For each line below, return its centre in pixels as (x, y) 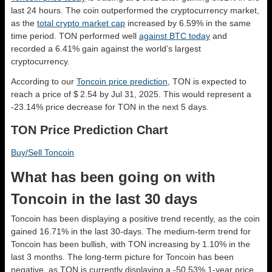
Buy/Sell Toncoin (42, 152)
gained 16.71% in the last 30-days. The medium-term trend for (131, 231)
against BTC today (175, 36)
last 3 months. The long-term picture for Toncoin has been (122, 257)
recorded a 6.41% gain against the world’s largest (106, 48)
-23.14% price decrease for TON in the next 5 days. (110, 107)
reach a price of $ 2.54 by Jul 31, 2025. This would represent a (131, 94)
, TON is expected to (207, 81)
